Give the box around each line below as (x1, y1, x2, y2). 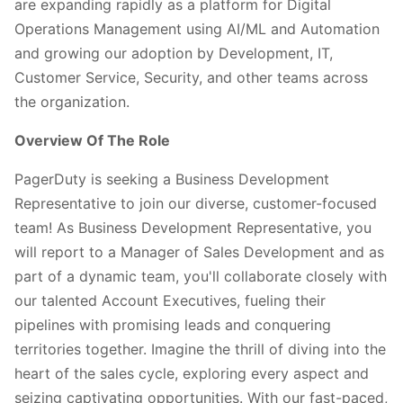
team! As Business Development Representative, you (14, 218, 372, 237)
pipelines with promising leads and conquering (14, 315, 331, 334)
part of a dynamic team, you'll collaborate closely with (14, 266, 387, 285)
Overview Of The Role (14, 130, 170, 149)
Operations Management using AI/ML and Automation (14, 19, 380, 38)
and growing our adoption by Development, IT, (14, 43, 333, 62)
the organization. (14, 92, 130, 111)
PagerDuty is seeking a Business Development (14, 169, 329, 188)
